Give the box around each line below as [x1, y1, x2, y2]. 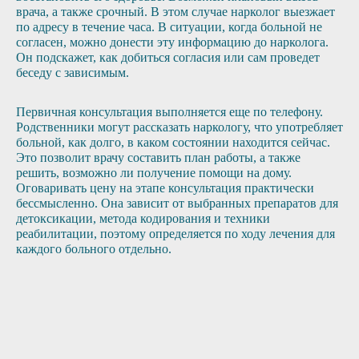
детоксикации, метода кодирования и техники [16, 212, 270, 225]
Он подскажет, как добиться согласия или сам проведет [16, 50, 320, 64]
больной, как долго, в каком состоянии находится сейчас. [16, 135, 330, 149]
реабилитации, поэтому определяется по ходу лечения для [16, 227, 335, 240]
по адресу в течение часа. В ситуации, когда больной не [16, 20, 322, 34]
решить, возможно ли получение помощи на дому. [16, 166, 292, 179]
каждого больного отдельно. [16, 242, 171, 256]
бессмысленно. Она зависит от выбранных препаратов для [16, 196, 338, 210]
